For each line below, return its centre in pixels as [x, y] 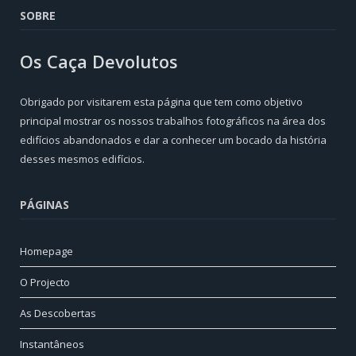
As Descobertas [58, 313]
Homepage [46, 252]
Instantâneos [52, 344]
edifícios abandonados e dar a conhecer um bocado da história [173, 140]
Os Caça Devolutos [99, 62]
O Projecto [45, 282]
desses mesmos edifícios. [82, 159]
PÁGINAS [44, 205]
